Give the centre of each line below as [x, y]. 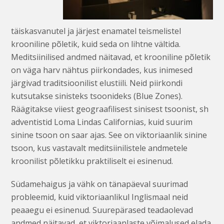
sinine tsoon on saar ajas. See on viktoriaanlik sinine [109, 135]
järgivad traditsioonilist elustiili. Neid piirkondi [97, 83]
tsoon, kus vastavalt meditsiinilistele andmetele [99, 148]
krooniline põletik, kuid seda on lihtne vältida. [96, 44]
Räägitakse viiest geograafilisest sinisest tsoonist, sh [110, 109]
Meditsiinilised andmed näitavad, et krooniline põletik [111, 57]
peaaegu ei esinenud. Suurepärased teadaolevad [102, 210]
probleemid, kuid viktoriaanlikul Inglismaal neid [100, 197]
